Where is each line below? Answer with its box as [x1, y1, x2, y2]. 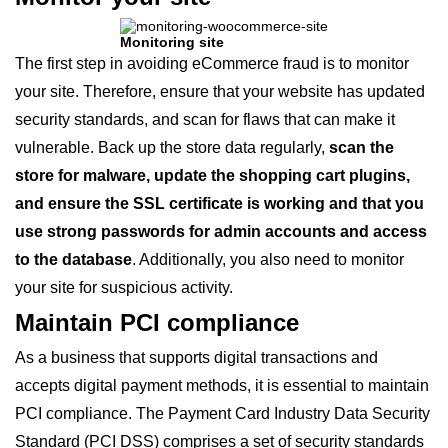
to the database [15, 251, 132, 268]
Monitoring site [120, 34, 224, 50]
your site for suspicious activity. [15, 279, 233, 296]
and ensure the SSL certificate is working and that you [15, 195, 424, 212]
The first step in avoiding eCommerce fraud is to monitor [15, 55, 409, 72]
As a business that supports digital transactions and [15, 349, 378, 366]
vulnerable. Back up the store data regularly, [15, 139, 329, 156]
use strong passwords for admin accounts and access [15, 223, 427, 240]
